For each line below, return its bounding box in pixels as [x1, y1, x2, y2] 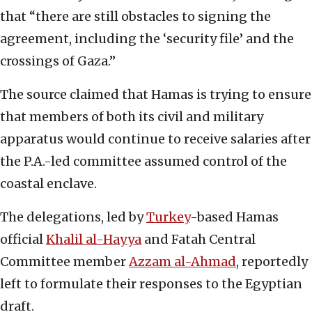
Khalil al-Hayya [46, 231, 141, 248]
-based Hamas [190, 209, 279, 226]
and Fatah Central [141, 231, 256, 248]
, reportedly [236, 253, 308, 270]
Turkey [146, 209, 190, 226]
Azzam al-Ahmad [129, 253, 236, 270]
